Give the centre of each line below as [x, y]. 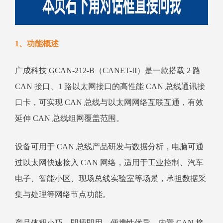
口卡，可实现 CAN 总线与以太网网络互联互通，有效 [109, 103]
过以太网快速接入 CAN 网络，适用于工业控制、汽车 [109, 163]
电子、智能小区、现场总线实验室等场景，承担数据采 [111, 179]
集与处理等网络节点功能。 [63, 195]
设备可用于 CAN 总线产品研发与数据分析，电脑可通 [109, 147]
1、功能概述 [37, 44]
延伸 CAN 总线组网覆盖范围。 [69, 118]
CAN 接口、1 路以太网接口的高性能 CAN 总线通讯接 [110, 87]
